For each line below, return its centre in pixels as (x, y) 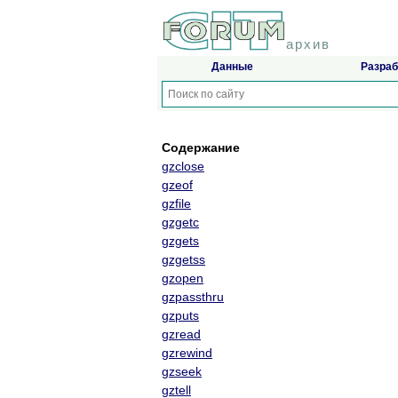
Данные (232, 67)
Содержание (201, 148)
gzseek (182, 372)
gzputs (180, 316)
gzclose (183, 167)
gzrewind (187, 353)
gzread (181, 334)
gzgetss (183, 260)
